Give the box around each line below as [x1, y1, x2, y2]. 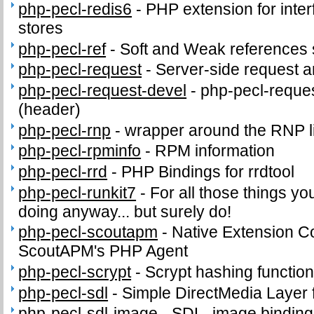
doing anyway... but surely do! [18, 202, 232, 221]
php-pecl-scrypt [18, 263, 132, 282]
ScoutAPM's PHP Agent [18, 242, 189, 261]
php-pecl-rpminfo [18, 142, 142, 161]
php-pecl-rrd [18, 162, 108, 181]
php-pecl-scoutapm [18, 223, 158, 242]
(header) [18, 100, 81, 118]
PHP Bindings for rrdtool [121, 162, 295, 181]
